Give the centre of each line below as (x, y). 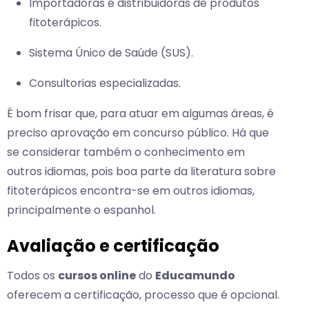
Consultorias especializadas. (105, 83)
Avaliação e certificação (113, 246)
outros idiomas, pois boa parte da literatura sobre (141, 172)
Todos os (32, 276)
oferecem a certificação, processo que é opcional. (143, 295)
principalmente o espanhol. (81, 210)
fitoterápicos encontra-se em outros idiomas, (131, 191)
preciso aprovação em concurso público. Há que (138, 133)
